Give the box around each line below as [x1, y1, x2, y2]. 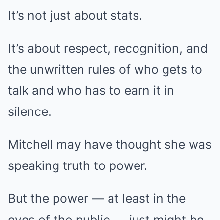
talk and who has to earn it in [8, 82, 174, 98]
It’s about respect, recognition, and [8, 40, 208, 55]
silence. [8, 104, 52, 119]
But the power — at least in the [8, 191, 186, 206]
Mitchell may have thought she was [8, 137, 212, 152]
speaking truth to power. [8, 158, 147, 173]
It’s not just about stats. [8, 7, 142, 23]
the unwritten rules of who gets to [8, 61, 202, 77]
